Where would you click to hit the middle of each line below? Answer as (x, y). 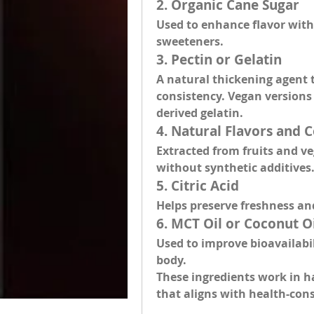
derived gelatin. (200, 113)
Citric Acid (205, 186)
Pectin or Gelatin (226, 60)
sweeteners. (190, 41)
